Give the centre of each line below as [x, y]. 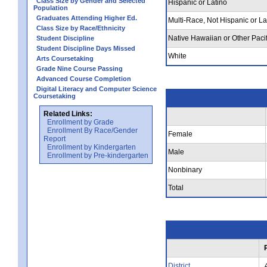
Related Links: [68, 114]
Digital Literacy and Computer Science [97, 89]
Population [51, 7]
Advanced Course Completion [84, 78]
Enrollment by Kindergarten [91, 147]
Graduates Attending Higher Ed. [87, 18]
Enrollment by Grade [80, 122]
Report [55, 139]
